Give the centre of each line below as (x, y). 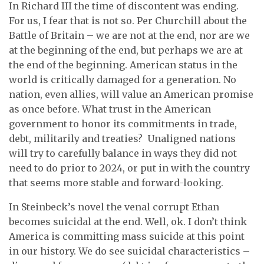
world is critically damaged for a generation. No (123, 80)
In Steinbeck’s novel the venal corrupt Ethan (114, 207)
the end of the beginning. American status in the (123, 65)
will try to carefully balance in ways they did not (123, 153)
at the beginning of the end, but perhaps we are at (126, 50)
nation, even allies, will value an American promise (131, 94)
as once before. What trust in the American (110, 109)
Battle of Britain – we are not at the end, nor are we (129, 35)
